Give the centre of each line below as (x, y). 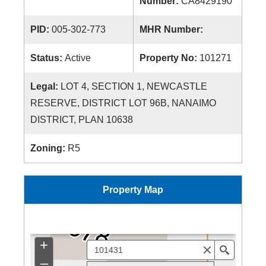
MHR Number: (172, 29)
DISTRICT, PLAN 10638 (82, 120)
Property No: (170, 58)
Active (78, 58)
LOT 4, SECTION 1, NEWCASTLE (134, 86)
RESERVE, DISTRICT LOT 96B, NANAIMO (123, 103)
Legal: (45, 86)
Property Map (133, 190)
